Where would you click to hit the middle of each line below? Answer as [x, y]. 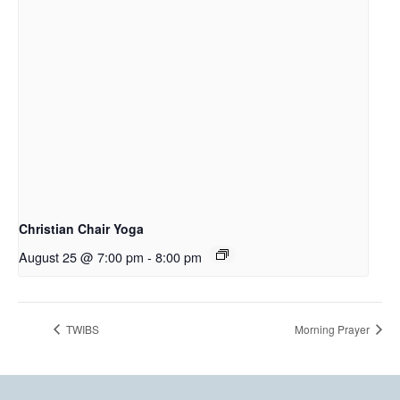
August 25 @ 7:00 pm [81, 257]
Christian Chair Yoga [81, 229]
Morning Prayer [333, 329]
